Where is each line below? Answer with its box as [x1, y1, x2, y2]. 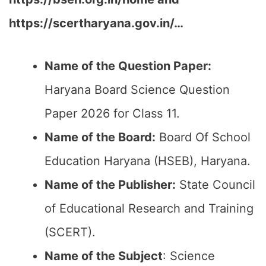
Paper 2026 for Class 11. [45, 106, 180, 121]
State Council [176, 178, 255, 192]
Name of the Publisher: [45, 178, 176, 192]
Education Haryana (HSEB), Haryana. [45, 154, 251, 168]
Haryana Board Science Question [45, 83, 230, 97]
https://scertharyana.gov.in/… [9, 16, 183, 30]
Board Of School [156, 130, 251, 144]
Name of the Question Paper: [45, 59, 211, 73]
